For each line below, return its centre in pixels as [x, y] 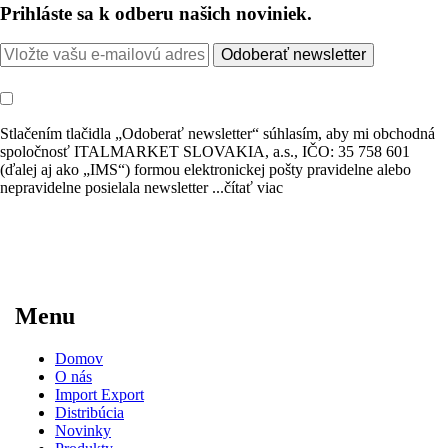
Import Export [99, 394]
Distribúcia [89, 412]
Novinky [83, 430]
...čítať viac [247, 188]
